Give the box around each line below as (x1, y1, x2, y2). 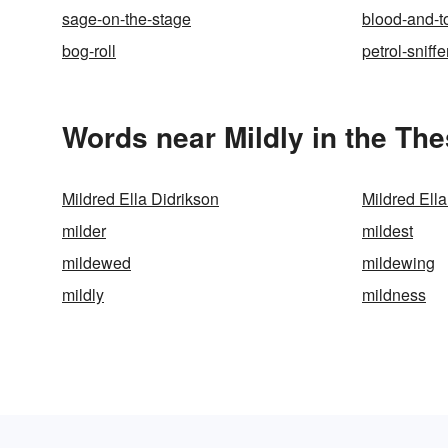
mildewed (62, 251, 131, 274)
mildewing (362, 251, 435, 274)
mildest (362, 219, 413, 242)
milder (62, 219, 106, 242)
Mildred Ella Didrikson (62, 187, 219, 210)
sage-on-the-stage (62, 7, 191, 30)
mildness (362, 283, 426, 306)
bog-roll (62, 39, 116, 62)
